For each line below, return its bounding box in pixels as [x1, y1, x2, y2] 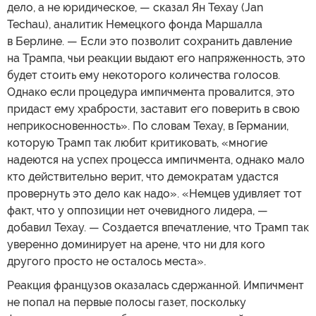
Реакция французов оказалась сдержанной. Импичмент [7, 278, 304, 292]
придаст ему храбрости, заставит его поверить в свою [7, 102, 300, 116]
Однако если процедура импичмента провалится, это [7, 85, 295, 99]
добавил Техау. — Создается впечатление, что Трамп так [7, 220, 309, 234]
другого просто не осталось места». [7, 254, 206, 268]
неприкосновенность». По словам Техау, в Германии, [7, 119, 288, 133]
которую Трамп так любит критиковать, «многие [7, 135, 267, 150]
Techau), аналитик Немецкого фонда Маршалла [7, 17, 262, 31]
